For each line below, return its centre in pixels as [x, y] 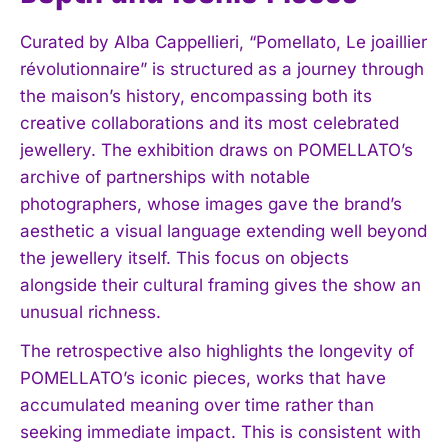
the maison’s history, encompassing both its [196, 95]
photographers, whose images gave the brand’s [211, 203]
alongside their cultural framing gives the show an [220, 284]
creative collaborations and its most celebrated [209, 122]
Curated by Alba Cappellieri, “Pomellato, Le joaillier [223, 41]
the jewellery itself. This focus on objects [184, 257]
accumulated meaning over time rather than [197, 404]
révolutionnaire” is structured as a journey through [222, 68]
